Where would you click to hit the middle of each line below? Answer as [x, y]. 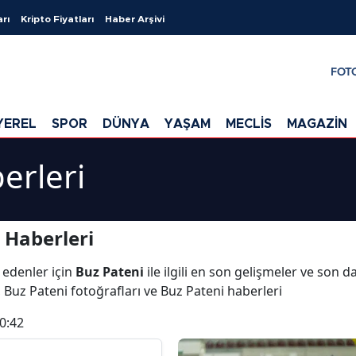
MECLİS [249, 124]
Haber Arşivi [135, 19]
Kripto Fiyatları [57, 19]
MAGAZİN [317, 124]
